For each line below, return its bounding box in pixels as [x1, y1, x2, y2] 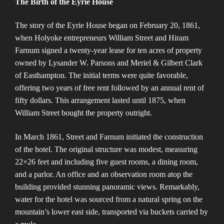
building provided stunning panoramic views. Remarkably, [15, 182, 199, 191]
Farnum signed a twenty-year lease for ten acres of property [15, 46, 202, 55]
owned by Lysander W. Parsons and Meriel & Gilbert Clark [15, 58, 202, 67]
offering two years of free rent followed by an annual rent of [15, 83, 204, 92]
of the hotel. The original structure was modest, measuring [15, 144, 197, 153]
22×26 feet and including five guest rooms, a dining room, [15, 157, 198, 166]
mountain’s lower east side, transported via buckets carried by [15, 207, 208, 216]
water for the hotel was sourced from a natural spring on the [15, 194, 202, 203]
